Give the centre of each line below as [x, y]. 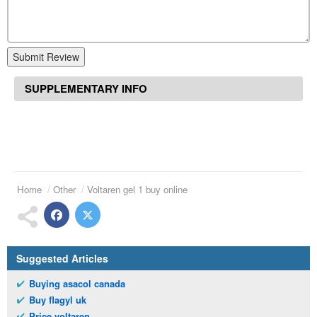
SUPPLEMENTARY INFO [86, 89]
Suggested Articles [62, 259]
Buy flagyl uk [58, 300]
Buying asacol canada [77, 284]
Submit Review [46, 57]
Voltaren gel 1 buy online [137, 190]
